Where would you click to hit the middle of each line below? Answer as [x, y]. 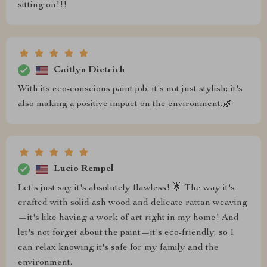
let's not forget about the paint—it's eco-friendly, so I [126, 233]
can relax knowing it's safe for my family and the [118, 248]
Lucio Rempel [84, 169]
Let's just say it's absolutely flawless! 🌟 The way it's [126, 189]
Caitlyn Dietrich [89, 70]
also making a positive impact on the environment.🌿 [125, 105]
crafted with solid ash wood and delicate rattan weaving [133, 204]
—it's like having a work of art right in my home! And [128, 218]
